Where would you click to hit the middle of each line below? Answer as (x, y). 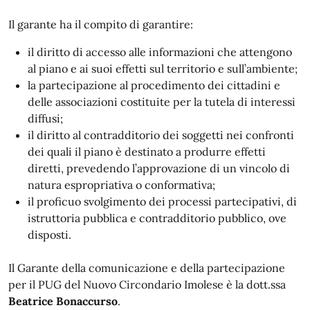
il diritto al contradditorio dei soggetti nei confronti (161, 135)
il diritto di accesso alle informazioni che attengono (160, 52)
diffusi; (45, 118)
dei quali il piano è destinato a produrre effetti (147, 152)
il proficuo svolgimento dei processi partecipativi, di (162, 201)
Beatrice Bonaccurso (63, 301)
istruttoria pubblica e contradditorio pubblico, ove (157, 218)
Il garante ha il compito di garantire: (101, 24)
